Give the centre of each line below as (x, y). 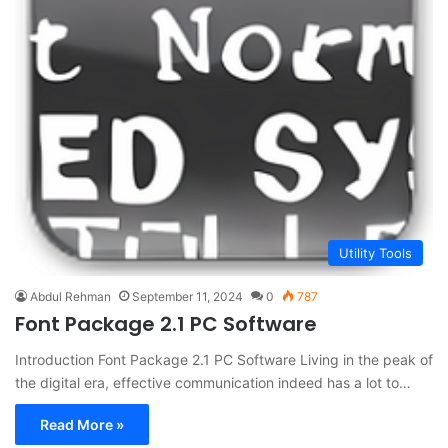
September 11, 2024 (187, 296)
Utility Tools (375, 252)
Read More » (82, 424)
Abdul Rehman (70, 296)
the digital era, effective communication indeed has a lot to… (213, 382)
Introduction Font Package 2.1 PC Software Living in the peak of (224, 359)
